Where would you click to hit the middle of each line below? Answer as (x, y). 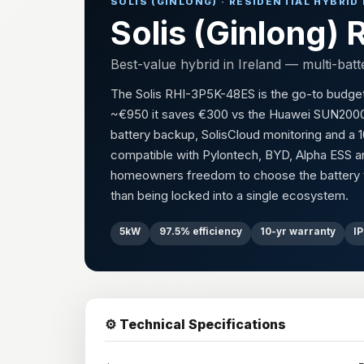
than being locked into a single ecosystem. (230, 195)
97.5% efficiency (200, 231)
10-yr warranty (297, 231)
